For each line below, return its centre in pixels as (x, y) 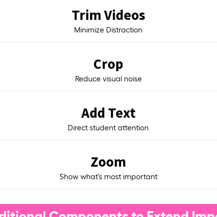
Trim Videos (108, 15)
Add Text (108, 112)
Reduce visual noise (108, 78)
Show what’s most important (108, 176)
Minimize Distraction (108, 30)
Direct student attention (108, 127)
